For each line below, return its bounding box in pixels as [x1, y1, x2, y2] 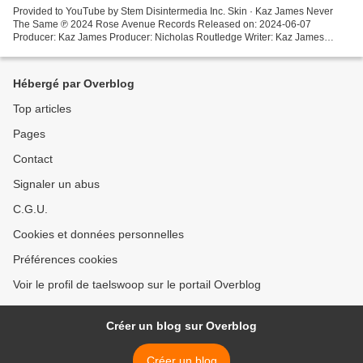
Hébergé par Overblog [13, 77, 135, 90]
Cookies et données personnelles [13, 228, 184, 241]
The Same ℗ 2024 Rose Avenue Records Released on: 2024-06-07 [13, 18, 311, 30]
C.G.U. [13, 203, 48, 216]
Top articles [13, 102, 71, 115]
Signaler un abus [13, 177, 100, 190]
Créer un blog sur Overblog [106, 319, 257, 332]
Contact [13, 152, 53, 165]
